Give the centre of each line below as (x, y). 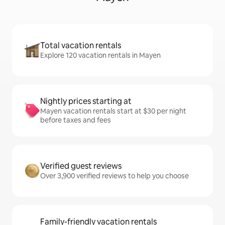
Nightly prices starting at (86, 101)
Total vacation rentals (81, 45)
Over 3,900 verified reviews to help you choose (115, 176)
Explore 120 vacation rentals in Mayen (100, 55)
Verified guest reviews (81, 166)
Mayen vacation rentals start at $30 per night (113, 111)
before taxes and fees (76, 120)
